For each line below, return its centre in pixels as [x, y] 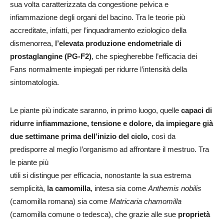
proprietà [194, 214]
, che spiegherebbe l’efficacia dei [144, 56]
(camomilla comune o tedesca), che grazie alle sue [94, 214]
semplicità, [28, 188]
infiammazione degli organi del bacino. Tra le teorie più [97, 17]
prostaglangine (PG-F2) [51, 56]
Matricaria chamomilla [145, 201]
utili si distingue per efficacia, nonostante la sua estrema [100, 175]
